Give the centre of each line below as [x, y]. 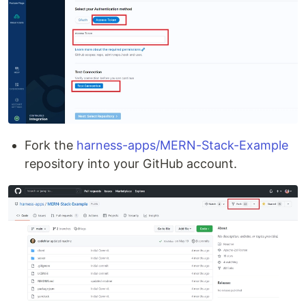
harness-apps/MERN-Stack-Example [182, 145]
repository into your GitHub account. [131, 163]
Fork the [51, 145]
